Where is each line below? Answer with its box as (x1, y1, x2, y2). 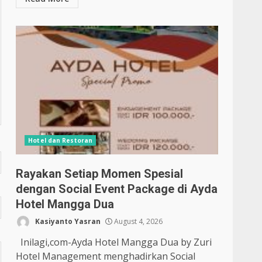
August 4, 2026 (112, 216, 163, 226)
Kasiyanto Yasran (33, 216, 101, 226)
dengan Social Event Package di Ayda (16, 182, 218, 196)
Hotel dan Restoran (28, 136, 93, 144)
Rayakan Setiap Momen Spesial (16, 167, 184, 181)
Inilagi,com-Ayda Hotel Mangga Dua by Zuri (16, 236, 212, 249)
